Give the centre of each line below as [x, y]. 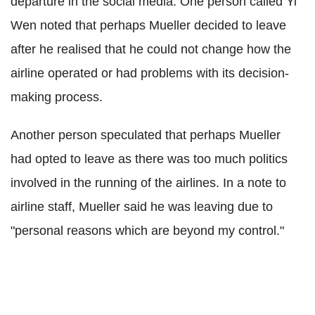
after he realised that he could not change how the [151, 49]
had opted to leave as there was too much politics [149, 159]
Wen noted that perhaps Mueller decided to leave [148, 25]
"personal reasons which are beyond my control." [147, 230]
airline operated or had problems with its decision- [150, 73]
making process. [57, 97]
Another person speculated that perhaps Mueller [146, 135]
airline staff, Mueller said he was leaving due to [142, 206]
